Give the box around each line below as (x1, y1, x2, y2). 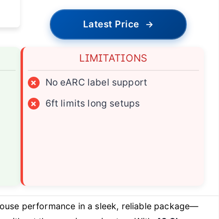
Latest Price (83, 19, 139, 30)
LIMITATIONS (79, 52, 148, 65)
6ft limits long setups (45, 98, 140, 109)
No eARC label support (45, 77, 148, 88)
